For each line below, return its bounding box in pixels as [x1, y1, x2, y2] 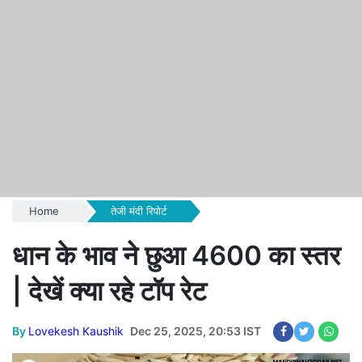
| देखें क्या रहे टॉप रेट [12, 275, 207, 307]
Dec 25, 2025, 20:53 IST [130, 324, 261, 338]
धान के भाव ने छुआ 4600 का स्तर [12, 239, 340, 271]
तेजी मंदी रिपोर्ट [110, 204, 166, 217]
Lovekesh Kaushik [28, 324, 124, 338]
